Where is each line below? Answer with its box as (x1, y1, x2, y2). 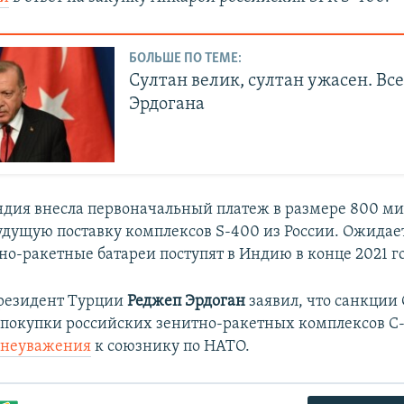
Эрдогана (129, 96, 206, 115)
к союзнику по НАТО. (91, 338, 251, 356)
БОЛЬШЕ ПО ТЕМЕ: (129, 51, 243, 67)
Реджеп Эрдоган (127, 293, 250, 311)
